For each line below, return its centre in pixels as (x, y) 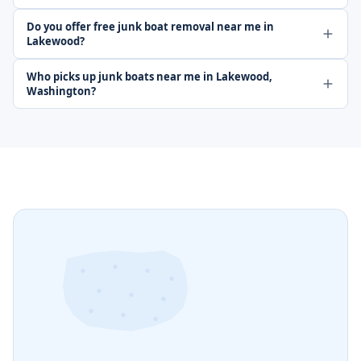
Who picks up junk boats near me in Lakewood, (149, 77)
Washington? (61, 91)
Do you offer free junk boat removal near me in (150, 27)
